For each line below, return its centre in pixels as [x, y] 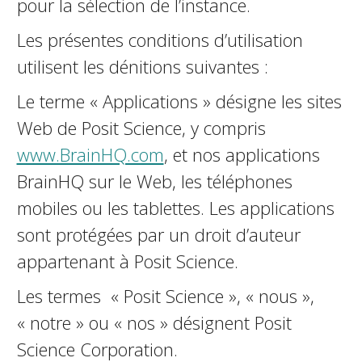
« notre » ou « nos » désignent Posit [154, 322]
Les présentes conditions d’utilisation [160, 40]
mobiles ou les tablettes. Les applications [175, 208]
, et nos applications [242, 154]
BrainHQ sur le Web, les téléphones [154, 181]
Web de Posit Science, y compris [141, 128]
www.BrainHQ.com [90, 154]
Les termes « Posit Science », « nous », [165, 296]
